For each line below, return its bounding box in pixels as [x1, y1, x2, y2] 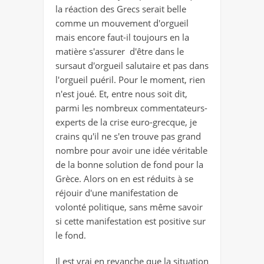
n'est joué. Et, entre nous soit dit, [55, 87, 187, 100]
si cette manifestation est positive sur [55, 214, 206, 227]
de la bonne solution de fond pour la [55, 158, 203, 170]
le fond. [55, 229, 86, 241]
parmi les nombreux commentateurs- [55, 101, 207, 114]
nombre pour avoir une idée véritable [55, 144, 207, 156]
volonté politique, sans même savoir [55, 200, 203, 213]
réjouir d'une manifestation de [55, 186, 178, 199]
